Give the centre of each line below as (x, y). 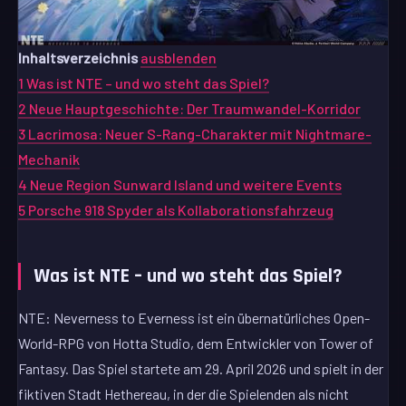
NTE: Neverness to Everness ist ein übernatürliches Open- (194, 317)
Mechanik (49, 159)
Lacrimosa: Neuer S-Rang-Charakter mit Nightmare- (200, 134)
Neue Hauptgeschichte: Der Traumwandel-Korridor (195, 109)
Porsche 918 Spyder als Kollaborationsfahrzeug (181, 210)
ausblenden (179, 58)
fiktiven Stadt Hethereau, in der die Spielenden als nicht (184, 393)
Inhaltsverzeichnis (78, 58)
